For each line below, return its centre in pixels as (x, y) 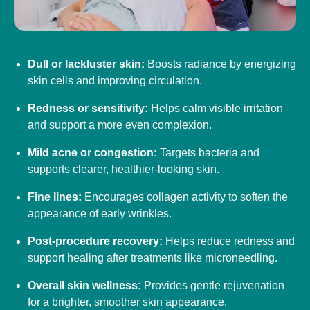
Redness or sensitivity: (89, 108)
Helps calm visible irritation (217, 108)
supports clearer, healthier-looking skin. (124, 169)
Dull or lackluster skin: (88, 64)
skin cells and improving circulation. (115, 80)
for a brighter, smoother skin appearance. (127, 302)
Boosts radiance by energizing (222, 64)
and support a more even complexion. (120, 125)
